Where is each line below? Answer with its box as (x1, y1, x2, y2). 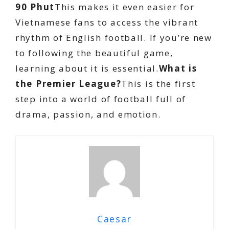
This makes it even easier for (54, 1, 195, 13)
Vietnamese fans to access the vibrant (15, 16, 198, 28)
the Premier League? (15, 78, 122, 89)
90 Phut (15, 1, 55, 13)
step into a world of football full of (15, 93, 186, 105)
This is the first (121, 78, 196, 89)
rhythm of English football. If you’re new (15, 32, 212, 43)
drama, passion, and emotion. (15, 108, 161, 120)
